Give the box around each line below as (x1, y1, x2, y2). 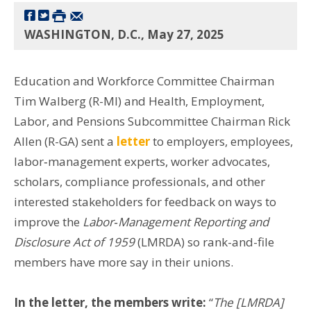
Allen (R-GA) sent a (14, 133, 117, 149)
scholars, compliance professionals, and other (14, 173, 265, 190)
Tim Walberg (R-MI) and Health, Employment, (14, 92, 264, 109)
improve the (14, 213, 80, 230)
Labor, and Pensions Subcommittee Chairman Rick (14, 112, 290, 129)
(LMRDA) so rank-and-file (137, 233, 274, 250)
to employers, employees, (150, 133, 293, 149)
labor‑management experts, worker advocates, (14, 153, 270, 169)
